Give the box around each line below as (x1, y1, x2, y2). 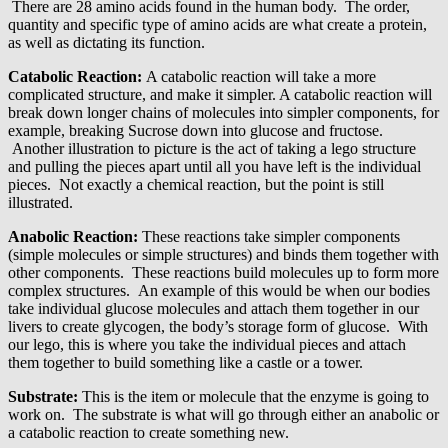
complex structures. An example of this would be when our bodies (8, 282, 430, 300)
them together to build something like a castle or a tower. (8, 354, 363, 372)
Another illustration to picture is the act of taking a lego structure (8, 140, 416, 158)
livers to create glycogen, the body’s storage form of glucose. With (8, 318, 428, 336)
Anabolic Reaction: (8, 228, 138, 246)
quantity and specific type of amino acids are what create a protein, (8, 16, 427, 34)
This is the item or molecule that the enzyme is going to (78, 388, 429, 406)
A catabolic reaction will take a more (142, 68, 376, 86)
